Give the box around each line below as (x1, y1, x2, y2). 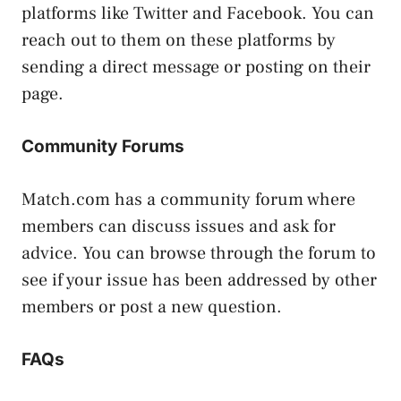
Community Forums (21, 135, 184, 157)
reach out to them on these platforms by (21, 28, 336, 52)
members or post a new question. (21, 294, 282, 319)
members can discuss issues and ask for (21, 214, 336, 238)
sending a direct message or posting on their (21, 55, 371, 79)
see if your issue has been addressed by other (21, 268, 377, 292)
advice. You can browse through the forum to (21, 241, 376, 265)
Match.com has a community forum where (21, 187, 355, 211)
